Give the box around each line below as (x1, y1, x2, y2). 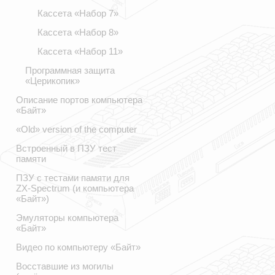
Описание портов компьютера (16, 95, 142, 105)
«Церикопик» (25, 76, 80, 86)
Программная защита (25, 65, 115, 76)
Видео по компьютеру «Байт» (16, 242, 141, 252)
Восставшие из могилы (16, 261, 114, 271)
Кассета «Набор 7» (37, 8, 118, 18)
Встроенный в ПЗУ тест (16, 143, 117, 153)
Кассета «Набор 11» (37, 46, 123, 56)
